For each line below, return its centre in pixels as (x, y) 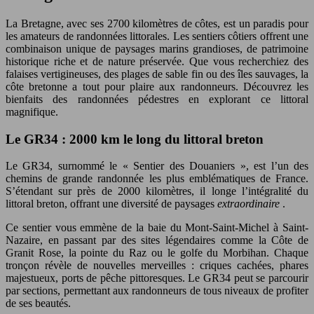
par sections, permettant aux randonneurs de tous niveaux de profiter (157, 291)
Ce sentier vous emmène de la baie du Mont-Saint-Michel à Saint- (157, 228)
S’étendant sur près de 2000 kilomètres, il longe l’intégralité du (157, 191)
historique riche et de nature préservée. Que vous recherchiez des (157, 61)
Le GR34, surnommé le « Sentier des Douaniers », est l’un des (157, 166)
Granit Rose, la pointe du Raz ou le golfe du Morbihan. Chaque (157, 253)
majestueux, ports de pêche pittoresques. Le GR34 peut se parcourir (157, 278)
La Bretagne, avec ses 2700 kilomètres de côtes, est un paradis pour (157, 23)
